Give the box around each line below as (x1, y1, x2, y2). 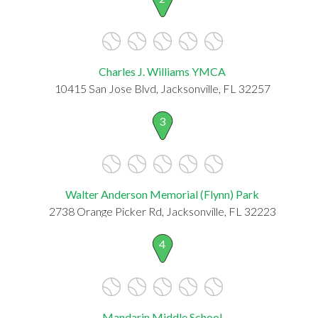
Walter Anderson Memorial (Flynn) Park (65, 187, 259, 201)
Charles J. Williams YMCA (99, 64, 226, 78)
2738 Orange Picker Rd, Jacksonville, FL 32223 (48, 204, 276, 218)
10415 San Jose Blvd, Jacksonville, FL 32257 (54, 81, 270, 95)
